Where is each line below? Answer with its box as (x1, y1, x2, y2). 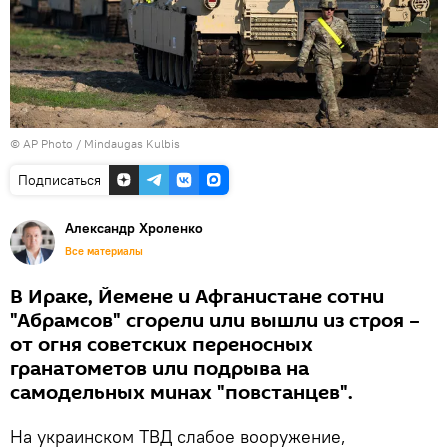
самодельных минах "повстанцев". (10, 378, 353, 407)
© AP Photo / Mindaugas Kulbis (10, 135, 180, 151)
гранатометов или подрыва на (10, 354, 309, 383)
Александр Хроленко (65, 218, 203, 237)
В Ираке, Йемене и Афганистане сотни (10, 282, 384, 311)
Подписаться (18, 170, 101, 189)
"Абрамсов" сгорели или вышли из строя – (10, 306, 420, 335)
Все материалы (65, 243, 143, 258)
